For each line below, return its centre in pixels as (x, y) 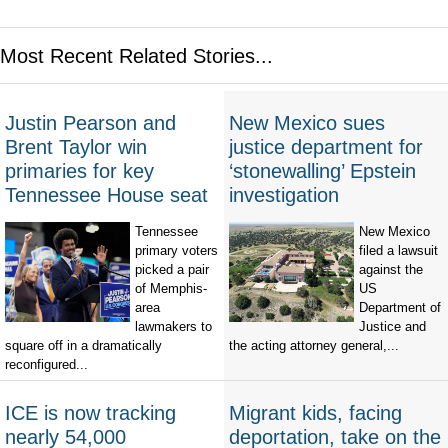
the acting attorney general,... (314, 346)
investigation (284, 195)
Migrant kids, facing (315, 413)
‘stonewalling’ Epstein (322, 171)
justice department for (326, 147)
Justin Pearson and (90, 123)
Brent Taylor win (76, 147)
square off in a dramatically (83, 346)
